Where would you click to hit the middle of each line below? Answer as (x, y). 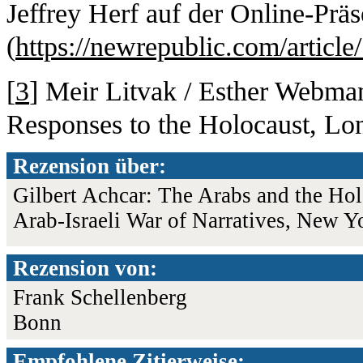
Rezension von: (85, 268)
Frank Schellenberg (100, 297)
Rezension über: (90, 166)
